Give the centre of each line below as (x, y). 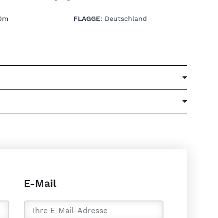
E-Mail (40, 183)
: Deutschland (123, 18)
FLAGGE (87, 18)
